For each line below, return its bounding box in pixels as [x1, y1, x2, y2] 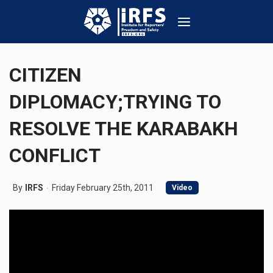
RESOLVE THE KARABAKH [9, 117, 238, 140]
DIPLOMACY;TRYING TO [9, 90, 221, 113]
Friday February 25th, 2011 [52, 183, 154, 193]
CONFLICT [9, 144, 101, 167]
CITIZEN [9, 63, 82, 87]
